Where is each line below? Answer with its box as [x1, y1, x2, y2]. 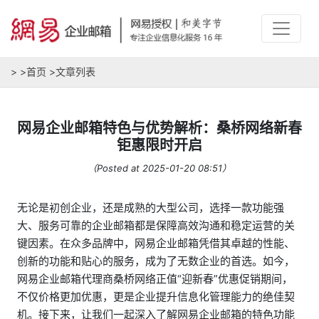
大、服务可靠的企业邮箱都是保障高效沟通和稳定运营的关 [16, 219, 295, 232]
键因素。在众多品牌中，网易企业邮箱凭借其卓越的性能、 [16, 236, 295, 250]
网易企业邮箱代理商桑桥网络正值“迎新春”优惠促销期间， [16, 272, 293, 286]
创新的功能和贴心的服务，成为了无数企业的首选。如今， [16, 254, 295, 268]
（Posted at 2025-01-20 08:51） [87, 162, 231, 174]
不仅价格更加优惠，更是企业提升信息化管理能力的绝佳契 [16, 290, 295, 303]
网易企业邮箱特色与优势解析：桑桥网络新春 [16, 120, 302, 137]
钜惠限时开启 [116, 137, 202, 154]
